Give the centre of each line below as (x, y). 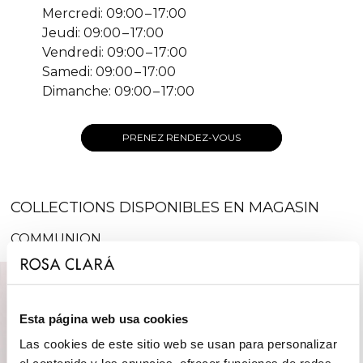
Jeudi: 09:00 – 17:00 (103, 32)
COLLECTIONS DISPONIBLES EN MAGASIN (165, 207)
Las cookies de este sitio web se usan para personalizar (178, 344)
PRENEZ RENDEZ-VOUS (181, 137)
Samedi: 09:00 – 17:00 (109, 71)
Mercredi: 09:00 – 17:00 (114, 13)
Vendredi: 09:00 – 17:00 (115, 52)
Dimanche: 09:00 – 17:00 (118, 91)
